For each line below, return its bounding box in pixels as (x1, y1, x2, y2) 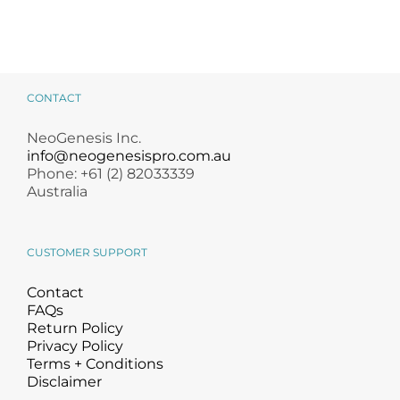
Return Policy (27, 319, 123, 337)
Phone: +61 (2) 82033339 (27, 164, 195, 182)
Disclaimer (27, 372, 102, 390)
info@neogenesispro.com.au (27, 146, 231, 164)
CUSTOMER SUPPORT (27, 245, 147, 259)
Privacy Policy (27, 337, 123, 354)
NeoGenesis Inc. (27, 129, 141, 146)
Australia (27, 182, 87, 200)
